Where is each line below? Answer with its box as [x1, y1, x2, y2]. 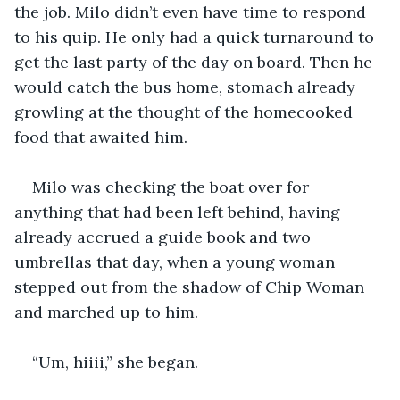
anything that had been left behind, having [14, 201, 345, 222]
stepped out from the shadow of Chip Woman [14, 276, 369, 297]
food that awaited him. [14, 126, 192, 147]
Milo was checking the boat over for [32, 176, 313, 197]
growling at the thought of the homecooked [14, 101, 357, 122]
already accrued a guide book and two [14, 226, 315, 247]
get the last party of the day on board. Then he [14, 51, 377, 72]
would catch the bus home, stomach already [14, 76, 360, 97]
